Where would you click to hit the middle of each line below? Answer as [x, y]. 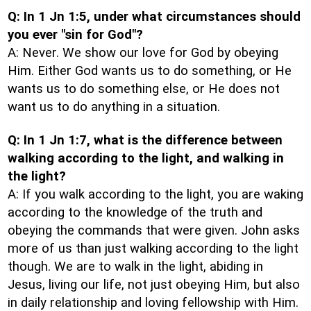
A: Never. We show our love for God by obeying [143, 53]
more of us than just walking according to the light [153, 249]
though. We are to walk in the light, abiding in [135, 267]
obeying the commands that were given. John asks [154, 230]
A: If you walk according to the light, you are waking [155, 194]
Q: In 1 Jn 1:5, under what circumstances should [154, 17]
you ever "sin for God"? [75, 35]
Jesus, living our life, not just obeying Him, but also [154, 285]
